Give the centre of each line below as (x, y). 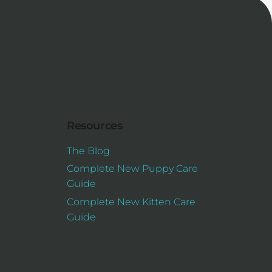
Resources (95, 126)
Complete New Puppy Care (133, 169)
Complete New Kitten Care (131, 202)
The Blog (89, 151)
